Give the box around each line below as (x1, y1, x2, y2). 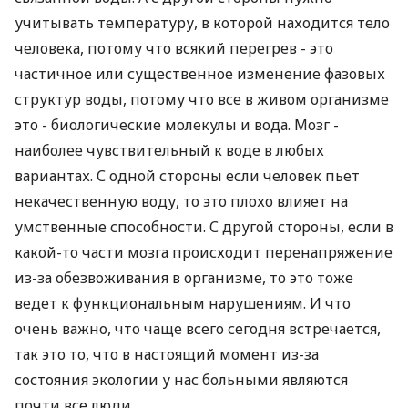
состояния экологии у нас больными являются (15, 370, 348, 390)
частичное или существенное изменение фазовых (15, 64, 385, 84)
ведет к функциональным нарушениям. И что (15, 293, 351, 313)
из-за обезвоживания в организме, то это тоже (15, 268, 353, 288)
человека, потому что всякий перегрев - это (15, 38, 333, 58)
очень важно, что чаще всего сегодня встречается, (15, 319, 381, 339)
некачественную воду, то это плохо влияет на (15, 191, 348, 211)
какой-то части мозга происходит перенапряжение (15, 242, 393, 262)
